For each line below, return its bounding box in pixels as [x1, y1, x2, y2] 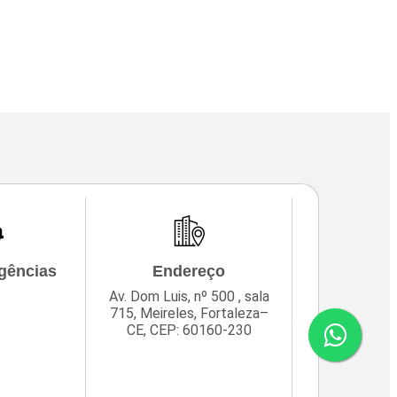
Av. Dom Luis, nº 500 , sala [108, 288, 269, 306]
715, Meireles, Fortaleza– [109, 305, 269, 323]
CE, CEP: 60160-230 [126, 322, 252, 339]
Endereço [152, 262, 226, 281]
